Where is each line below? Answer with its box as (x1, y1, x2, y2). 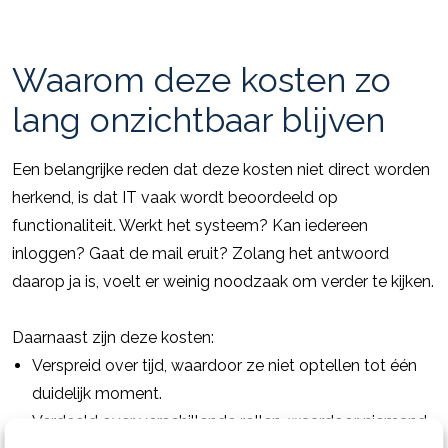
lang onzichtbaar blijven (12, 100, 385, 140)
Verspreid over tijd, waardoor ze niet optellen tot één (32, 356, 417, 375)
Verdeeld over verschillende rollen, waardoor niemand (32, 412, 427, 431)
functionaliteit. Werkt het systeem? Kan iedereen (12, 216, 368, 235)
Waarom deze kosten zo (12, 60, 391, 100)
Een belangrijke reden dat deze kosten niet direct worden (12, 160, 430, 179)
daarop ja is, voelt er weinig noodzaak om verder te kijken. (12, 272, 434, 291)
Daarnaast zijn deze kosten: (12, 328, 214, 347)
